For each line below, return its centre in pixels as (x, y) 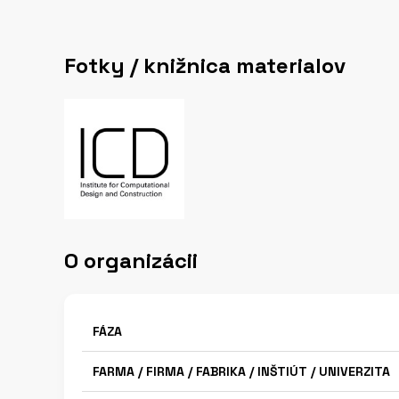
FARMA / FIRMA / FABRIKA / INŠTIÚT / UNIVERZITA (241, 371)
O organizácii (131, 261)
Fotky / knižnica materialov (205, 65)
